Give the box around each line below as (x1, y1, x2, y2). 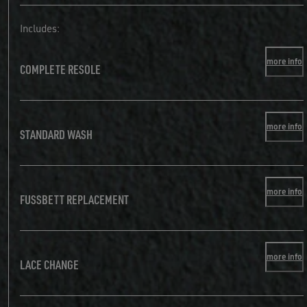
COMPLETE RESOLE (20, 61, 101, 77)
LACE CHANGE (20, 256, 79, 272)
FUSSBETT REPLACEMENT (20, 191, 129, 207)
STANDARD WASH (20, 125, 93, 142)
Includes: (20, 22, 60, 36)
